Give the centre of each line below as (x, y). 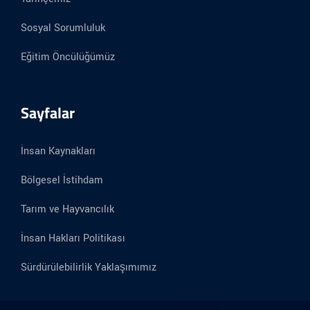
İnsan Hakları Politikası (73, 239)
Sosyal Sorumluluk (63, 28)
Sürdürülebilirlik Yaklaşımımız (89, 268)
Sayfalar (48, 113)
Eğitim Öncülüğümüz (68, 57)
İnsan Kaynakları (58, 152)
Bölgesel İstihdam (62, 181)
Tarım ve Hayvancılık (67, 210)
